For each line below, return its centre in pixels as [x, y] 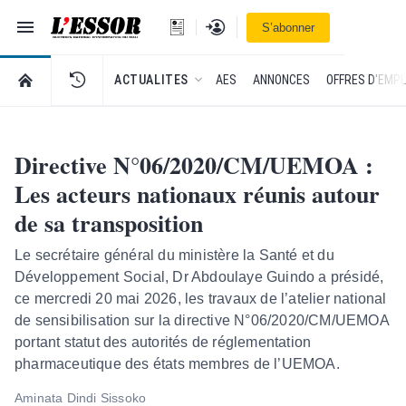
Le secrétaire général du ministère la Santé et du [174, 255]
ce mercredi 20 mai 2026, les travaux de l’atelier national [201, 299]
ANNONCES [281, 80]
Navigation [41, 22]
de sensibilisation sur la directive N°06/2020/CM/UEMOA [202, 320]
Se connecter [240, 24]
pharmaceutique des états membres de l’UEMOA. [177, 364]
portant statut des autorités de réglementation [163, 342]
